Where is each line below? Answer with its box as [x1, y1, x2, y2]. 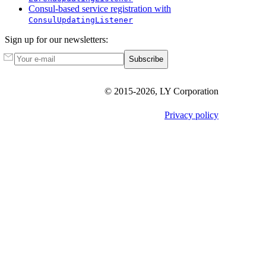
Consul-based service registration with [28, 3, 171, 14]
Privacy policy [164, 109, 218, 120]
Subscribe [129, 55, 163, 64]
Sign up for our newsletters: [5, 34, 108, 45]
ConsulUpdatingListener [28, 15, 133, 24]
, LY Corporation [155, 85, 218, 96]
